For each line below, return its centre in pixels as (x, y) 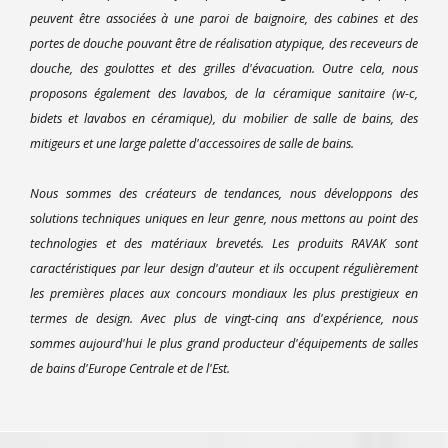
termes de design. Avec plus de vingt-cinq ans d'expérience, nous (224, 318)
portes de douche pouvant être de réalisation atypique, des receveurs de (224, 43)
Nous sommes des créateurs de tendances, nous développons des (224, 193)
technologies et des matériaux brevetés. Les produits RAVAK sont (224, 243)
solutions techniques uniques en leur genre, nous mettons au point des (224, 218)
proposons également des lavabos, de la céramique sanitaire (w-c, (224, 93)
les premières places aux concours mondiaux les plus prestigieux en (224, 293)
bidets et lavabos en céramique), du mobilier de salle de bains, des (224, 118)
